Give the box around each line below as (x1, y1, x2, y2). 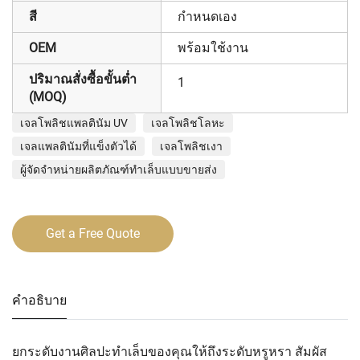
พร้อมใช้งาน (178, 40, 248, 55)
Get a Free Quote (46, 226, 140, 241)
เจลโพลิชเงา (160, 140, 223, 153)
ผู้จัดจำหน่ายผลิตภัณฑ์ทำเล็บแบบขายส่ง (20, 163, 217, 176)
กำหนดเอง (178, 9, 237, 24)
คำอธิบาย (12, 292, 67, 308)
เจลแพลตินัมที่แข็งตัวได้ (20, 140, 137, 153)
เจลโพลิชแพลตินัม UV (20, 117, 128, 129)
